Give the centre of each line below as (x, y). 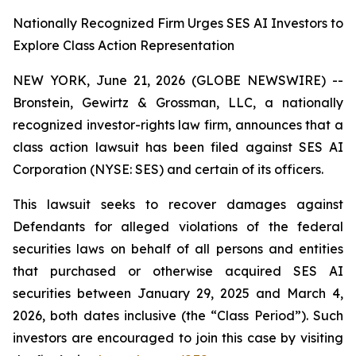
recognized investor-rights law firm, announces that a (178, 125)
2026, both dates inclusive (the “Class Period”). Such (178, 315)
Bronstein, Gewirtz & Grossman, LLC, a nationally (178, 103)
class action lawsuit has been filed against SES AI (178, 147)
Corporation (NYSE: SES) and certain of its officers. (168, 169)
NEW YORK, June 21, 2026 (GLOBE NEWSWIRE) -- (178, 80)
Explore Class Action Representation (124, 45)
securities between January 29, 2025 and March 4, (178, 293)
